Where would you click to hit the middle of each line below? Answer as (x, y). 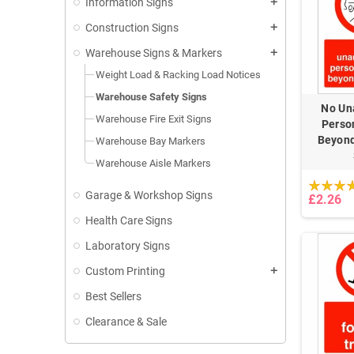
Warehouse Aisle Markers (153, 163)
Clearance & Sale (126, 321)
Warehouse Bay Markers (151, 141)
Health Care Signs (129, 220)
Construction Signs (132, 27)
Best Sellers (113, 296)
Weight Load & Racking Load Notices (178, 74)
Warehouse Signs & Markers (154, 53)
